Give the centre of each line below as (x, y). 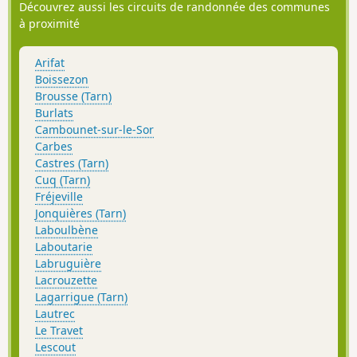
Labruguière (68, 263)
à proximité (49, 24)
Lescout (55, 347)
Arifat (50, 62)
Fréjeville (59, 196)
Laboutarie (64, 246)
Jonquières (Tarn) (80, 213)
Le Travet (59, 330)
